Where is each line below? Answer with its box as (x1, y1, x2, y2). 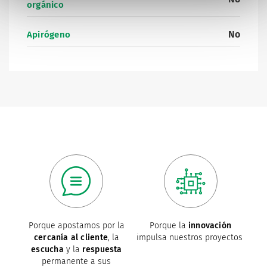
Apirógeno (27, 29, 71, 41)
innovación (188, 221, 232, 231)
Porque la (149, 221, 188, 231)
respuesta (82, 244, 122, 255)
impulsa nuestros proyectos (136, 232, 245, 243)
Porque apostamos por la (28, 221, 125, 231)
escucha (31, 244, 64, 255)
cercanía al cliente (33, 232, 108, 243)
